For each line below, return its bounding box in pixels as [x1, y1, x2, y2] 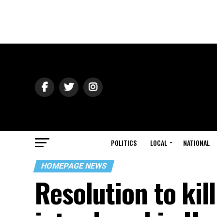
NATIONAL [183, 138, 210, 148]
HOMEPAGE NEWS [40, 161, 108, 170]
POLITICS [111, 138, 137, 148]
